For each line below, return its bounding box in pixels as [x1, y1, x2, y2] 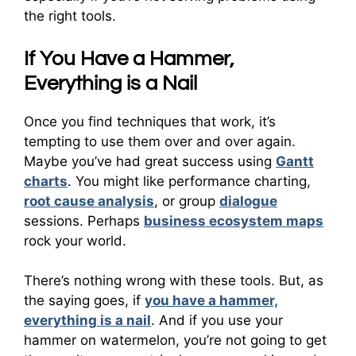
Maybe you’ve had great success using [24, 153, 276, 169]
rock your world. [24, 232, 126, 249]
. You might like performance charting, [68, 172, 311, 189]
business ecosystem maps [144, 212, 323, 229]
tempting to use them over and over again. [24, 133, 296, 149]
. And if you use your [151, 312, 283, 328]
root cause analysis [24, 192, 154, 209]
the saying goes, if [24, 292, 145, 308]
